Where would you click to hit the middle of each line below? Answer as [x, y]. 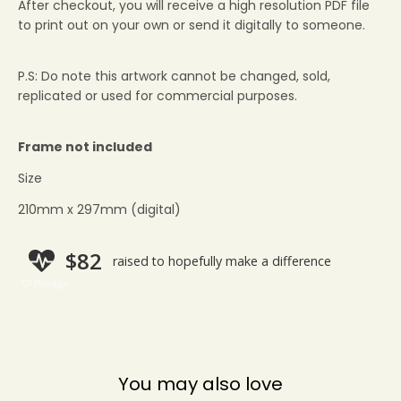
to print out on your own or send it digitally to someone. [192, 25]
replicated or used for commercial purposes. [159, 95]
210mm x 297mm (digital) [99, 210]
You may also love [200, 384]
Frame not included [85, 146]
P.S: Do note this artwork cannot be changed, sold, [174, 76]
